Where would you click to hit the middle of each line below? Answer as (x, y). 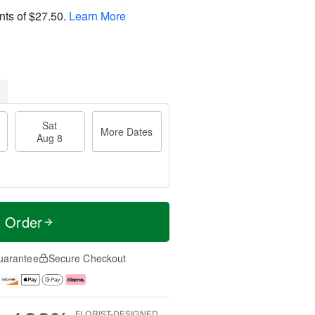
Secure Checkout (87, 258)
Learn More (97, 15)
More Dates (127, 131)
